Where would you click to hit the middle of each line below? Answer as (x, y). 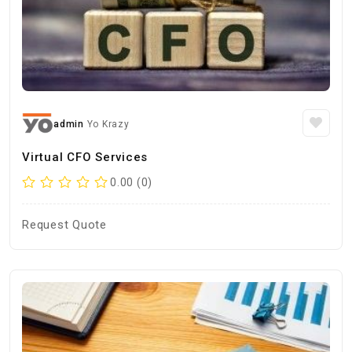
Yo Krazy (108, 124)
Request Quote (64, 225)
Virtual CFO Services (85, 157)
